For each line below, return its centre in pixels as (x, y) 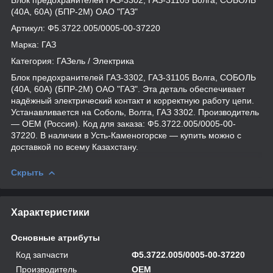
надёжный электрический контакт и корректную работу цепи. (133, 100)
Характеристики (50, 212)
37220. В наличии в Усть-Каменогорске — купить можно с (126, 135)
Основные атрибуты (55, 237)
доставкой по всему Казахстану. (75, 147)
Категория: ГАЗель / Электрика (73, 61)
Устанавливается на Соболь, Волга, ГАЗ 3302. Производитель (135, 112)
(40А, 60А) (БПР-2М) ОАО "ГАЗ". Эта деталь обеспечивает (128, 89)
